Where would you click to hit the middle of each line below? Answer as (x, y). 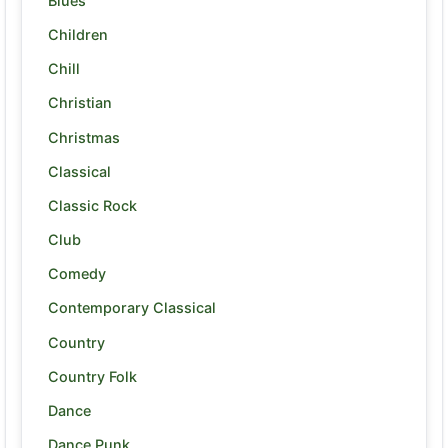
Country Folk (92, 376)
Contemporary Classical (132, 308)
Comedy (77, 274)
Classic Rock (92, 205)
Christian (80, 103)
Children (78, 34)
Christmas (84, 137)
